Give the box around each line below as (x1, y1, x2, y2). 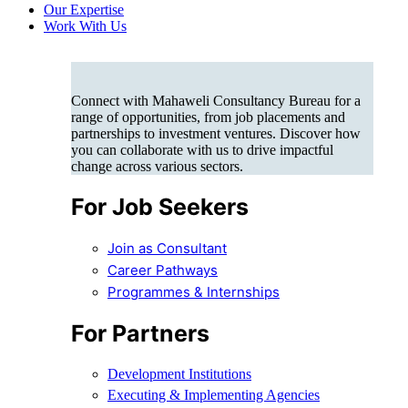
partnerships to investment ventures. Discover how (71, 125, 361, 141)
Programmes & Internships (107, 283, 280, 301)
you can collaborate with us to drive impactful (71, 141, 333, 158)
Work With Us (44, 17, 127, 34)
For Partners (71, 319, 209, 347)
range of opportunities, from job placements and (71, 108, 345, 125)
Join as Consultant (107, 240, 227, 258)
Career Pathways (107, 261, 218, 280)
